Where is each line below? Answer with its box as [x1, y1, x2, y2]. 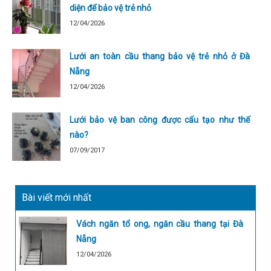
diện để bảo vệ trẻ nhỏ [70, 2, 151, 13]
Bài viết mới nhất [22, 191, 91, 203]
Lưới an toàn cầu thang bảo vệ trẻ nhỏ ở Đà [70, 51, 250, 61]
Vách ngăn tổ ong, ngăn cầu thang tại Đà [76, 218, 243, 229]
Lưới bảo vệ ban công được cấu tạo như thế [70, 114, 250, 125]
